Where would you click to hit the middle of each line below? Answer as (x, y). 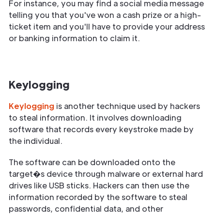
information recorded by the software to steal (98, 197)
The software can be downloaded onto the (92, 162)
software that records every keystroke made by (101, 129)
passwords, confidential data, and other (86, 208)
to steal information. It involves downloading (95, 117)
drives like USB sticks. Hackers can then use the (99, 185)
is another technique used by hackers (127, 106)
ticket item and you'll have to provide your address (107, 26)
